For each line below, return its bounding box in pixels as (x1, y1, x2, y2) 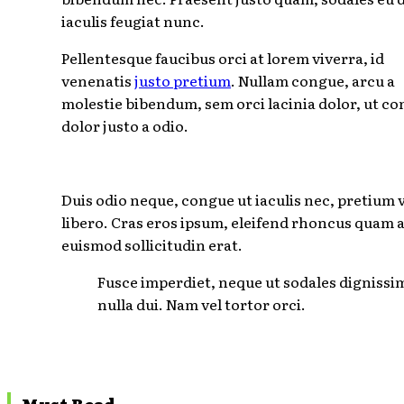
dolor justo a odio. (61, 115, 188, 137)
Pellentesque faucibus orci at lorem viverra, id (61, 47, 384, 69)
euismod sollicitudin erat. (61, 234, 243, 256)
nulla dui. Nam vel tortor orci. (97, 293, 306, 316)
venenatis (61, 69, 134, 92)
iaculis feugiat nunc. (61, 10, 205, 32)
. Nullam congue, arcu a (231, 69, 395, 92)
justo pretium (134, 69, 231, 92)
